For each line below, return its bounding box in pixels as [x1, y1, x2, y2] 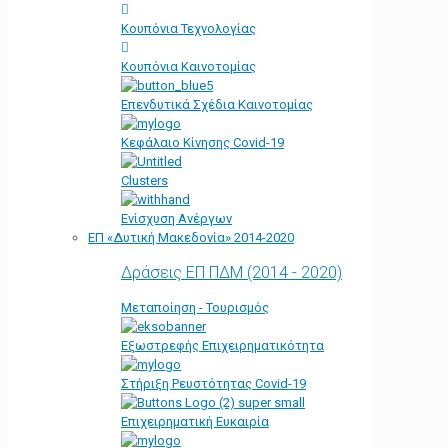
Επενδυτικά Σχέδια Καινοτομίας [121, 97, 313, 113]
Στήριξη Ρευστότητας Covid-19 [121, 376, 306, 392]
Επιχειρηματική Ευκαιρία [121, 414, 269, 430]
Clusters [121, 173, 168, 189]
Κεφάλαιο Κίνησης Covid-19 [121, 135, 284, 151]
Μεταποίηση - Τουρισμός [121, 300, 269, 316]
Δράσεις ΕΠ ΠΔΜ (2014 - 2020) [121, 263, 342, 283]
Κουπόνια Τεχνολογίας [121, 21, 256, 37]
